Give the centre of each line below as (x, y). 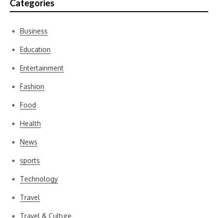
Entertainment (42, 68)
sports (30, 160)
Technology (39, 179)
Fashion (32, 86)
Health (30, 123)
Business (34, 31)
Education (35, 49)
